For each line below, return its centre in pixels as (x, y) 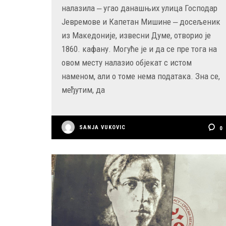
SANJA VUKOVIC (102, 128)
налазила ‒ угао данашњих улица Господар (139, 8)
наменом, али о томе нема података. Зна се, (141, 76)
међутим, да (83, 90)
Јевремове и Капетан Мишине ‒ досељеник (141, 22)
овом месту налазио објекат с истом (127, 63)
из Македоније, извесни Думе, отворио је (136, 36)
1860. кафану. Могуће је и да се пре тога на (139, 49)
